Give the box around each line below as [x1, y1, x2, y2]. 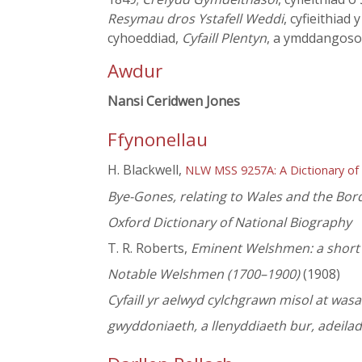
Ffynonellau [107, 127, 208, 153]
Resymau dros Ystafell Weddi [107, 10, 284, 27]
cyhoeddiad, [107, 29, 182, 47]
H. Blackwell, [107, 161, 185, 179]
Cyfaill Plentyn [182, 29, 267, 47]
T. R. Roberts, [107, 239, 191, 258]
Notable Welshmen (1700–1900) [107, 265, 300, 284]
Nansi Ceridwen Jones [107, 92, 240, 110]
